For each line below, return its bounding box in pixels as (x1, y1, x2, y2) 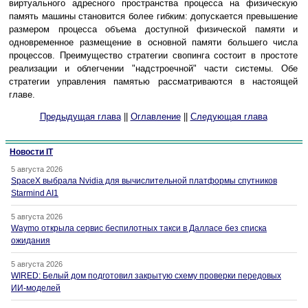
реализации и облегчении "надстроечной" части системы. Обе (9, 63, 298, 74)
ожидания (11, 236, 50, 246)
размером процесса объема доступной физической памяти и (9, 24, 298, 35)
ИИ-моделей (11, 283, 60, 294)
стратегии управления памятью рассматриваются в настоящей (9, 76, 298, 87)
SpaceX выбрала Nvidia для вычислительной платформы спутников (11, 176, 277, 186)
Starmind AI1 (11, 188, 58, 199)
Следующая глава (190, 111, 267, 122)
